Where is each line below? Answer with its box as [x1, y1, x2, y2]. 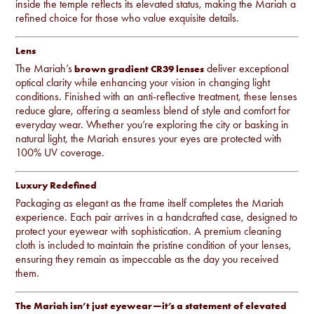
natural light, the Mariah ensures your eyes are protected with [15, 131, 282, 145]
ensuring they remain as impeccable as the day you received [15, 252, 279, 266]
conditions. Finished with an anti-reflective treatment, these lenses [15, 89, 298, 103]
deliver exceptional [204, 61, 289, 75]
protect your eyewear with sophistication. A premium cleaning [15, 224, 282, 238]
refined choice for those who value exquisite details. [15, 11, 240, 25]
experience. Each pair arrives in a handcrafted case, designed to [15, 210, 298, 224]
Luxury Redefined [15, 178, 97, 191]
